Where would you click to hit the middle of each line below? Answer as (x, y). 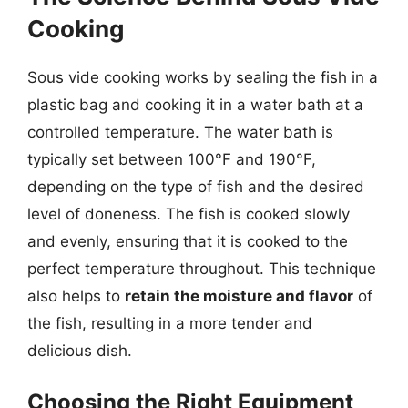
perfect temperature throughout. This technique (202, 268)
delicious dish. (80, 350)
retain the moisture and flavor (239, 296)
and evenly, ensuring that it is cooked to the (188, 241)
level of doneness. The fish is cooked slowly (189, 214)
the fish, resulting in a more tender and (170, 323)
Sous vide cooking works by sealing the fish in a (203, 77)
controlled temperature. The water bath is (180, 132)
